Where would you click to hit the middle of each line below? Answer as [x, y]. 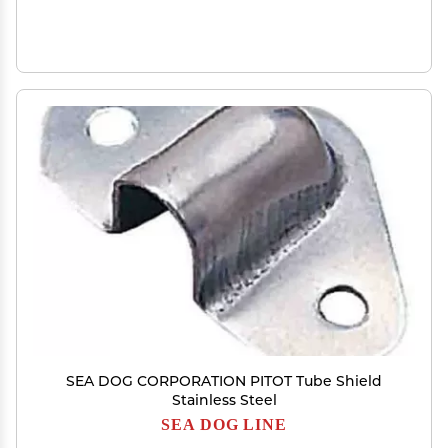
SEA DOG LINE [224, 423]
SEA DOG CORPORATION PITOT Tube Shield [224, 381]
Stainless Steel [224, 400]
